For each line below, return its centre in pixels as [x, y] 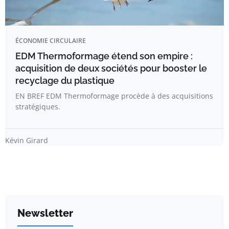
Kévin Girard [27, 140]
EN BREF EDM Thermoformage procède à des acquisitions [114, 96]
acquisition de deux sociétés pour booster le [111, 68]
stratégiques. [38, 106]
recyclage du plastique [65, 80]
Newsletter [45, 213]
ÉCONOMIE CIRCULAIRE [51, 40]
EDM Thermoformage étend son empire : [104, 56]
